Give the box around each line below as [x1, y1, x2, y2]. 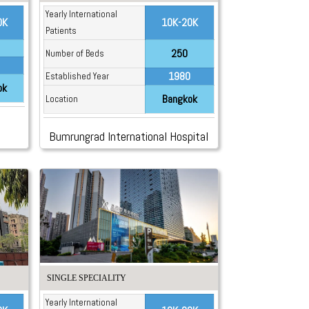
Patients [45, 25, 77, 37]
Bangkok [161, 92, 197, 107]
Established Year [45, 70, 109, 83]
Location [45, 93, 78, 106]
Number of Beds [45, 48, 104, 60]
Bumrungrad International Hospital [49, 128, 209, 145]
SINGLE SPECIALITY [46, 272, 126, 283]
